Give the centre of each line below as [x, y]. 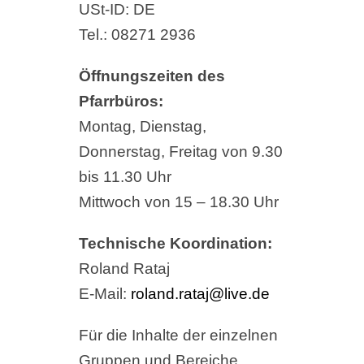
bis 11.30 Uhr [125, 177]
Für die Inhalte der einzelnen [178, 336]
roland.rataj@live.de [200, 294]
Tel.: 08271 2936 [137, 35]
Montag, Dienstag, [142, 127]
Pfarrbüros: [121, 102]
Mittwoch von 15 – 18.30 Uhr [178, 202]
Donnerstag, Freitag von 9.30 [180, 152]
